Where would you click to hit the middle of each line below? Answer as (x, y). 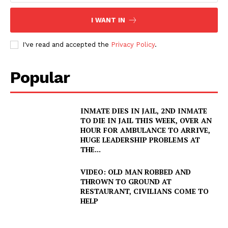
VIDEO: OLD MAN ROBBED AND (136, 172)
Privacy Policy (133, 44)
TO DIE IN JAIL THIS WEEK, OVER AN (146, 120)
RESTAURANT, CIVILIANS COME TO (145, 191)
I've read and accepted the (67, 44)
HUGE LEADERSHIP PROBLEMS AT (140, 139)
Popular (40, 77)
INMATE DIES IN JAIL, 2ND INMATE (144, 110)
